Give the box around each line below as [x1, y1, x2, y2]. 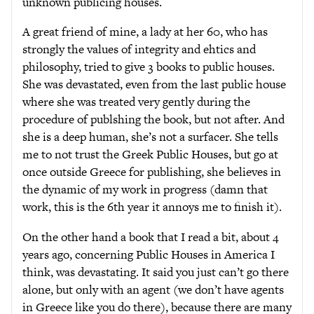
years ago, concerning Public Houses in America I [22, 245, 275, 263]
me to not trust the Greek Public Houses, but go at [22, 146, 278, 163]
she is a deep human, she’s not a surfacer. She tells [22, 128, 278, 145]
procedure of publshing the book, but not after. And [22, 111, 285, 128]
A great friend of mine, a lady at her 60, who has [22, 23, 268, 40]
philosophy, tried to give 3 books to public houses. [22, 58, 275, 75]
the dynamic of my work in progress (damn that [22, 181, 268, 198]
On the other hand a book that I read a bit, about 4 [22, 228, 278, 245]
